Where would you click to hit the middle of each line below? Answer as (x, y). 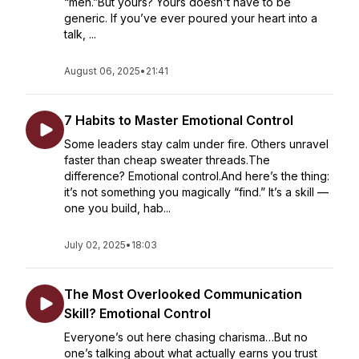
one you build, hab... (117, 208)
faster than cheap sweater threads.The (167, 160)
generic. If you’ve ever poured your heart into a (191, 18)
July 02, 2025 (95, 245)
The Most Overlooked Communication (183, 294)
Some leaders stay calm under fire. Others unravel (196, 144)
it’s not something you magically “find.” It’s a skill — (196, 192)
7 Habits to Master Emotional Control (179, 120)
